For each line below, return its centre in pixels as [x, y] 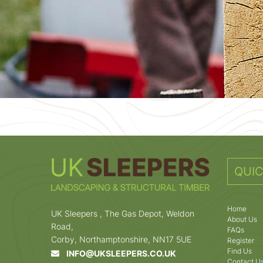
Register [241, 240]
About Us [242, 219]
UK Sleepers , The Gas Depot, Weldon [123, 213]
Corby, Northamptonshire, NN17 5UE [122, 239]
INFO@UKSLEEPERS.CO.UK [118, 253]
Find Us [240, 251]
